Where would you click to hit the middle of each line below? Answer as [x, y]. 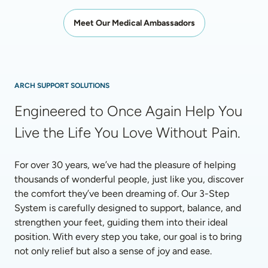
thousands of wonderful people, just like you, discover [129, 179]
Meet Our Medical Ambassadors [134, 23]
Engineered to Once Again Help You [128, 111]
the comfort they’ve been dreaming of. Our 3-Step [122, 194]
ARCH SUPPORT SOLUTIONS [62, 86]
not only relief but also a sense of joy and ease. [113, 251]
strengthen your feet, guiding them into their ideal [121, 222]
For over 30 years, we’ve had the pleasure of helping [125, 165]
